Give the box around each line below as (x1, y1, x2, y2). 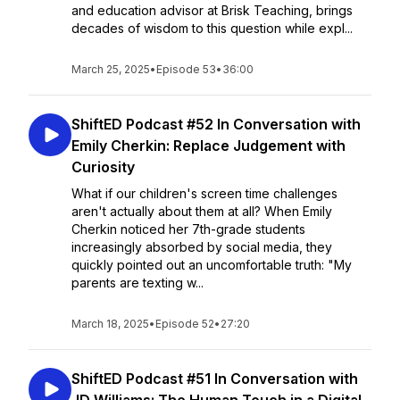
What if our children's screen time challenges (71, 186, 337, 201)
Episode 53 (156, 62, 216, 76)
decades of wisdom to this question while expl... (71, 21, 353, 36)
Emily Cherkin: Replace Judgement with (71, 137, 346, 154)
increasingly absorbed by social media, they (71, 239, 332, 254)
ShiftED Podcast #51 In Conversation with (71, 370, 358, 387)
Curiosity (71, 158, 135, 176)
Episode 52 (155, 317, 214, 330)
